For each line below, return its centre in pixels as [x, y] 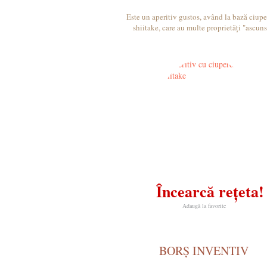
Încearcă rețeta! [210, 191]
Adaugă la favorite [204, 206]
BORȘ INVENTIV [204, 251]
